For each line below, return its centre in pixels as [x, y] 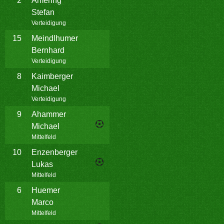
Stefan [43, 12]
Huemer [46, 190]
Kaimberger [52, 76]
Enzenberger [54, 152]
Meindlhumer [55, 38]
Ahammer [49, 114]
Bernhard [48, 50]
